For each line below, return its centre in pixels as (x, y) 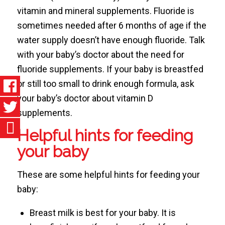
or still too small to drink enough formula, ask (105, 83)
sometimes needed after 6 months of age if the (111, 25)
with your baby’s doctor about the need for (100, 54)
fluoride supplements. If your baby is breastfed (110, 69)
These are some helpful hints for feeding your (108, 175)
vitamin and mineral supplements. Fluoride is (105, 11)
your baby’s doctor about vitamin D (85, 98)
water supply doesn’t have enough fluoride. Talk (111, 40)
